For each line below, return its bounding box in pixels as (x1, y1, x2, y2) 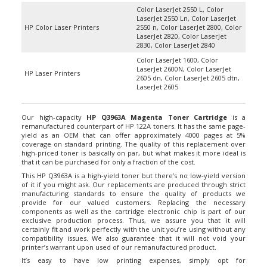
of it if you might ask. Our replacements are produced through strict (21, 171, 246, 181)
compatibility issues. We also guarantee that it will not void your (21, 225, 246, 234)
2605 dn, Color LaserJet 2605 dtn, (136, 65, 240, 74)
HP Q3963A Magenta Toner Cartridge (86, 104, 227, 113)
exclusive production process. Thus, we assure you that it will (21, 207, 246, 216)
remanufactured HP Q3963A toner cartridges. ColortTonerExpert (21, 256, 246, 265)
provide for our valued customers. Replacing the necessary (21, 189, 246, 198)
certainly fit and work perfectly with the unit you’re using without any (21, 216, 246, 225)
